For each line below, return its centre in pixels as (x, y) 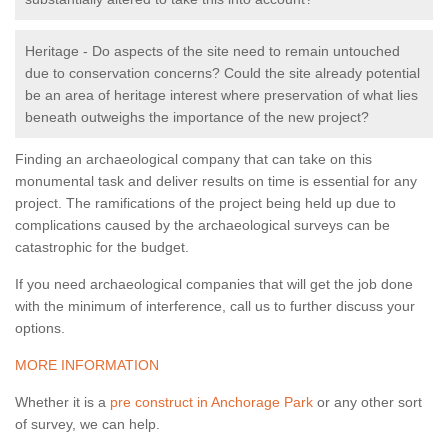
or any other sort (367, 402)
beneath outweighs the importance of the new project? (197, 117)
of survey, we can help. (87, 424)
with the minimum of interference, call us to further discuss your (215, 306)
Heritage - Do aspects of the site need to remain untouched (212, 51)
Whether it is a (62, 402)
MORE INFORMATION (87, 365)
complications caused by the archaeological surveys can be (202, 225)
